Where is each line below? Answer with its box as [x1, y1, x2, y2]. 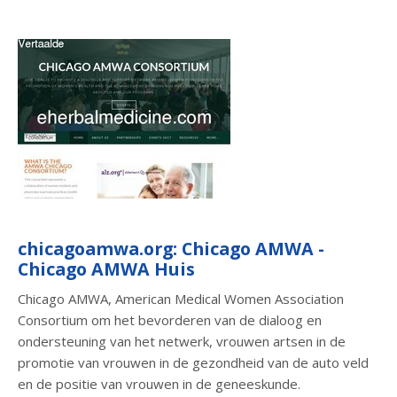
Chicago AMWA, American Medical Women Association [18, 289, 344, 307]
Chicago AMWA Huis [18, 256, 195, 281]
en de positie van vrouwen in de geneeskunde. [18, 374, 300, 393]
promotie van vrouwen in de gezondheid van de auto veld [18, 353, 369, 371]
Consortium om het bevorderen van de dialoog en [18, 310, 322, 329]
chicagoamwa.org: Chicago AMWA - [18, 236, 324, 261]
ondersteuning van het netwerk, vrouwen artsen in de [18, 331, 346, 350]
